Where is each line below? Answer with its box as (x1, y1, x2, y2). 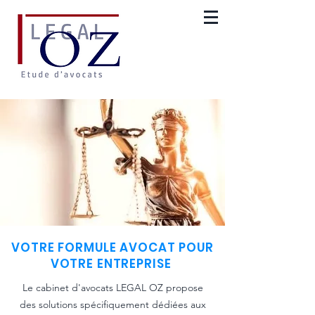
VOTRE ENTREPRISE (50, 255, 175, 272)
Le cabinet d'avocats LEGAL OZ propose (22, 281, 203, 294)
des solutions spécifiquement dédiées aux (19, 298, 206, 311)
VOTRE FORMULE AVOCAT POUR (11, 239, 214, 256)
